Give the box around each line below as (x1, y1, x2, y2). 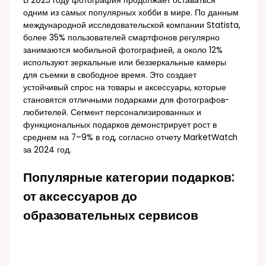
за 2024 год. (23, 144, 72, 156)
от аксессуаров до (23, 188, 138, 205)
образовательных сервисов (23, 207, 199, 224)
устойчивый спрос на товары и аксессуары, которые (23, 81, 227, 93)
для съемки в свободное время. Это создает (23, 69, 197, 81)
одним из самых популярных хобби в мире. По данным (23, 7, 239, 18)
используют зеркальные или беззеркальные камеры (23, 56, 227, 68)
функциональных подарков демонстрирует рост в (23, 119, 217, 131)
